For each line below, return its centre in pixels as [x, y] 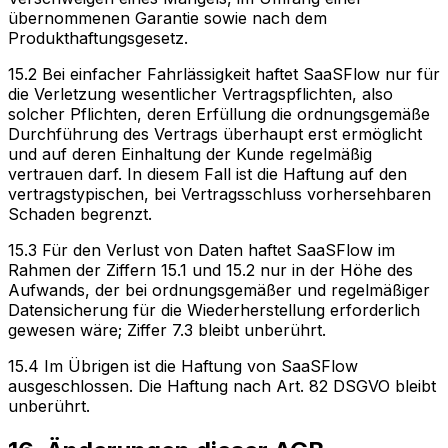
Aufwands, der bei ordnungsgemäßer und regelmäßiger [219, 290]
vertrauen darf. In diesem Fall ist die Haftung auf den [207, 174]
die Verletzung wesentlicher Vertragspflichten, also [200, 94]
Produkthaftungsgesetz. [98, 38]
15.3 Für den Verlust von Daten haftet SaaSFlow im [201, 250]
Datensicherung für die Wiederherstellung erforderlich [214, 310]
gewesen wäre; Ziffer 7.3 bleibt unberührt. [167, 330]
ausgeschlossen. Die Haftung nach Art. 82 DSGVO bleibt [222, 386]
